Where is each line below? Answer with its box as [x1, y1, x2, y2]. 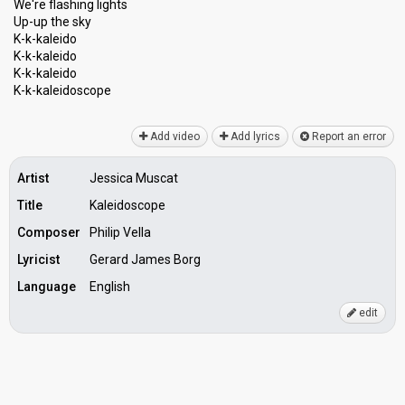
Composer [17, 225, 80, 240]
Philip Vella [89, 225, 151, 240]
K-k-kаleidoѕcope [14, 83, 111, 98]
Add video [147, 130, 200, 143]
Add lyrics [228, 130, 280, 143]
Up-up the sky [14, 14, 91, 29]
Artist [17, 171, 49, 185]
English [89, 279, 130, 294]
